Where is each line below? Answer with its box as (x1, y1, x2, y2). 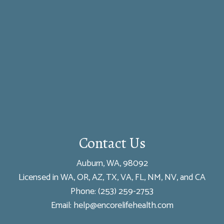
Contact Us (78, 132, 145, 153)
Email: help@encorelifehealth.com (50, 197, 173, 213)
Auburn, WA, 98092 (76, 155, 148, 171)
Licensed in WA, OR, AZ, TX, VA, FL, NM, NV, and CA (18, 169, 205, 185)
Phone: (70, 183, 98, 199)
